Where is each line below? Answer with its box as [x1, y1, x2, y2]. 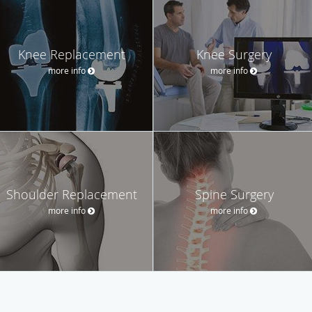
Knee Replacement [18, 45, 125, 63]
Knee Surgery [196, 45, 272, 63]
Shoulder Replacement [6, 185, 137, 203]
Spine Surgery [194, 185, 274, 203]
